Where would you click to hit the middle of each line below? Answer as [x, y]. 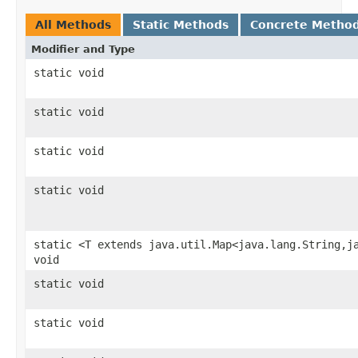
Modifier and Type [83, 49]
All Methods [73, 24]
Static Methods [181, 24]
